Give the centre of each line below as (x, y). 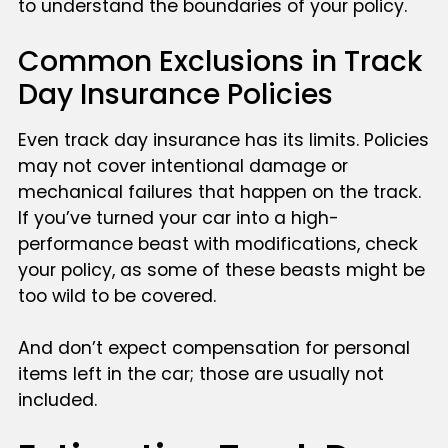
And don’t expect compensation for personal (213, 348)
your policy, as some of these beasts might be (221, 270)
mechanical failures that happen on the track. (219, 192)
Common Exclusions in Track (219, 62)
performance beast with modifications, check (217, 244)
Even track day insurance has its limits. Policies (223, 140)
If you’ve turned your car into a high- (178, 218)
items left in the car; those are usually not (200, 374)
